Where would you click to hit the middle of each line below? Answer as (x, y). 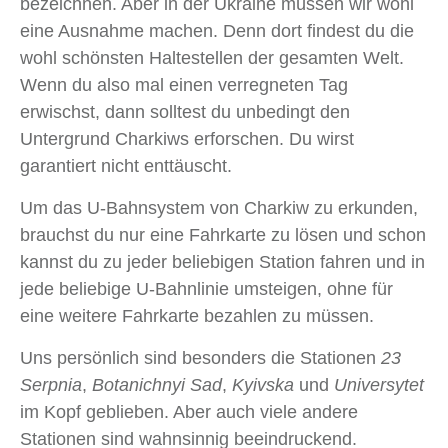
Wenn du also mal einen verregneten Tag (184, 85)
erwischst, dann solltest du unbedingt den (185, 112)
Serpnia (51, 385)
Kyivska (263, 385)
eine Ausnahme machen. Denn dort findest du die (217, 31)
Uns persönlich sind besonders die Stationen (200, 358)
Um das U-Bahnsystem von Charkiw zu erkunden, (219, 208)
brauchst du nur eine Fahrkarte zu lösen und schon (223, 235)
